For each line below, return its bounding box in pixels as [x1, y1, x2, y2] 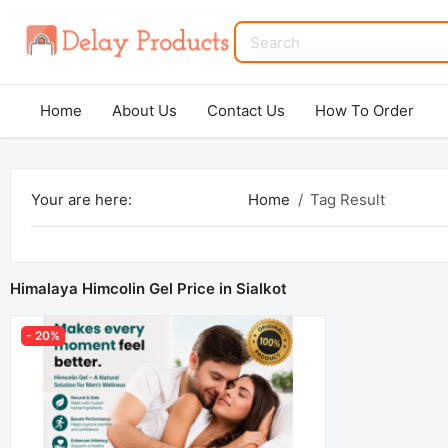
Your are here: [31, 190, 132, 209]
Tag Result [310, 190, 385, 209]
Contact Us [207, 101, 285, 120]
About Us [112, 101, 177, 120]
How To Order [315, 101, 414, 120]
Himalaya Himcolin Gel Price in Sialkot [10, 279, 287, 298]
